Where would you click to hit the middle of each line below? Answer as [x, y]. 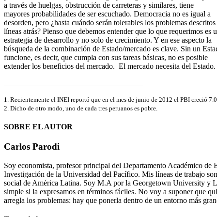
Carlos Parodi [32, 147]
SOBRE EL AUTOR [38, 126]
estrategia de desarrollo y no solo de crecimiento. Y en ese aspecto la [108, 40]
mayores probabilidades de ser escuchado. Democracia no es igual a [107, 14]
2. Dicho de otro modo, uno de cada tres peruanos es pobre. [81, 108]
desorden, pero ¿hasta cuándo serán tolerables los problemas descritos [110, 22]
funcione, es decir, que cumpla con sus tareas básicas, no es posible [106, 57]
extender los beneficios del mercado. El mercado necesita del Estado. [110, 66]
